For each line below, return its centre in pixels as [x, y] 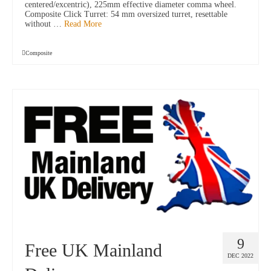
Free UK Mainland [93, 250]
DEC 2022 [240, 256]
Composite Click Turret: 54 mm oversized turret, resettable [126, 15]
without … [44, 24]
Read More [83, 24]
